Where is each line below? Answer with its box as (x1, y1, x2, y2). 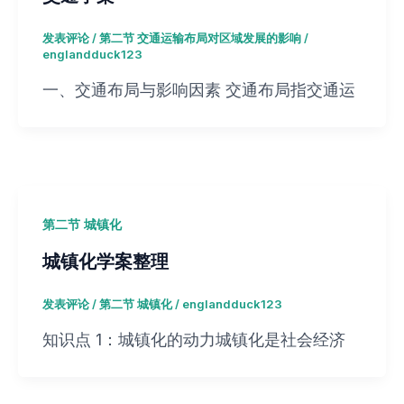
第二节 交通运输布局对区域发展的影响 (98, 31, 301, 46)
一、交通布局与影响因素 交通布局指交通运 (41, 79, 355, 99)
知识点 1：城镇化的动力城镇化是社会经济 (41, 329, 345, 349)
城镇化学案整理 (41, 249, 169, 272)
